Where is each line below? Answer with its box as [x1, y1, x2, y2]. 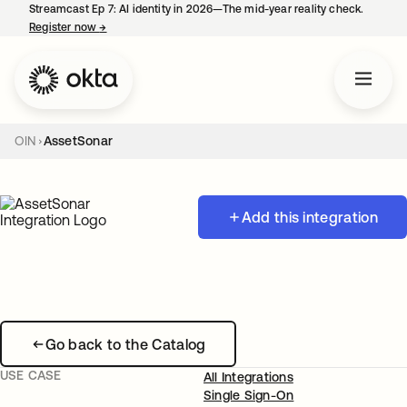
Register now [29, 21, 100, 34]
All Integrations [203, 370, 293, 384]
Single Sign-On [203, 388, 294, 402]
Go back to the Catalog [45, 335, 206, 352]
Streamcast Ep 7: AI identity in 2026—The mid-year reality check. [29, 3, 364, 15]
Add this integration [241, 209, 378, 225]
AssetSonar [43, 134, 114, 148]
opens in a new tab [106, 21, 205, 34]
